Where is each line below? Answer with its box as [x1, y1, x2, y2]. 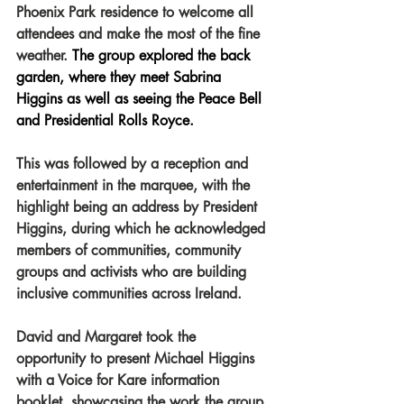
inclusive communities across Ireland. [16, 283, 242, 303]
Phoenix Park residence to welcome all [16, 2, 258, 22]
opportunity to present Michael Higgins [16, 348, 259, 368]
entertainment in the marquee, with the [16, 175, 254, 195]
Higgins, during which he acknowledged [16, 218, 270, 238]
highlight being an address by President [16, 197, 262, 216]
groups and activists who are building [16, 262, 251, 281]
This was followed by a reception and [16, 153, 252, 173]
